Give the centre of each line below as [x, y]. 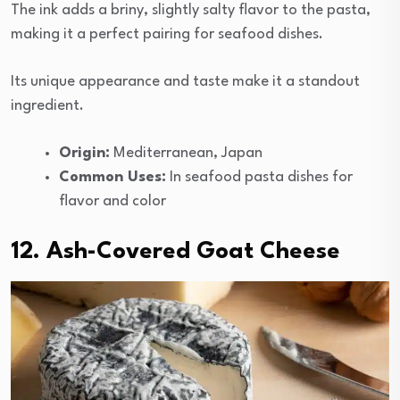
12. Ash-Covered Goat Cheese [175, 251]
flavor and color [112, 201]
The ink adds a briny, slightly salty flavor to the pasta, [191, 10]
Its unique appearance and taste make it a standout [185, 81]
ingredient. [47, 105]
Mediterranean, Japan [186, 153]
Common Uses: [112, 177]
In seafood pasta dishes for [259, 177]
